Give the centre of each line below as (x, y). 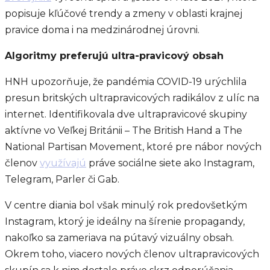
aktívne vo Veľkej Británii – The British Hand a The (124, 130)
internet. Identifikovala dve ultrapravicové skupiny (126, 114)
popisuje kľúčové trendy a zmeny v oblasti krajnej (124, 14)
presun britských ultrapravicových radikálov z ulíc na (132, 98)
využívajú (63, 163)
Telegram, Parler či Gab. (62, 179)
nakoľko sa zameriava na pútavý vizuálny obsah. (119, 238)
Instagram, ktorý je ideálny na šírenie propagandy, (125, 221)
